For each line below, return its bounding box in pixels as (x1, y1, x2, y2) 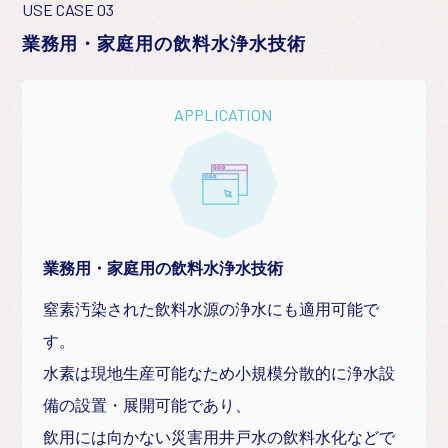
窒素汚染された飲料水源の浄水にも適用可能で (43, 299, 380, 318)
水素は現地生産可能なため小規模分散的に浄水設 (43, 363, 396, 382)
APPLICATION (174, 104, 274, 124)
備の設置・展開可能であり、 (43, 395, 252, 414)
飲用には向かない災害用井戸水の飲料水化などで (43, 427, 396, 446)
